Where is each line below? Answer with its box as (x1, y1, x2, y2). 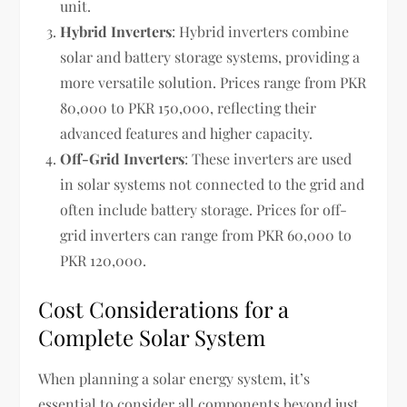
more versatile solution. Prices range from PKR (60, 72, 367, 92)
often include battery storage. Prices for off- (60, 199, 348, 219)
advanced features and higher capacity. (60, 123, 313, 143)
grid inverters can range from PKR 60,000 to (60, 224, 352, 244)
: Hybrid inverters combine (172, 21, 350, 41)
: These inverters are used (184, 148, 352, 168)
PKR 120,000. (60, 250, 147, 270)
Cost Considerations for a (38, 293, 290, 323)
